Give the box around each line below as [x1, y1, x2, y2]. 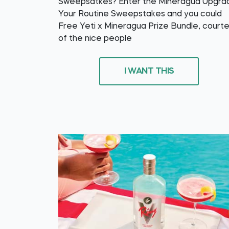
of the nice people [58, 35, 132, 43]
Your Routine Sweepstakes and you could [58, 10, 222, 19]
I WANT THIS [124, 66, 174, 76]
